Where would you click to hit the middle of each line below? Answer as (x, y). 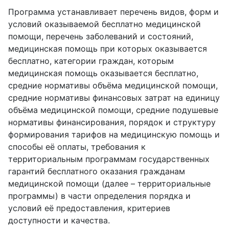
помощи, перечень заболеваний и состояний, (101, 37)
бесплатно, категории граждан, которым (91, 61)
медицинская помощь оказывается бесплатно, (103, 73)
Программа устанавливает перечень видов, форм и (113, 12)
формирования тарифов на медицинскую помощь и (114, 135)
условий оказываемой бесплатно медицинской (105, 24)
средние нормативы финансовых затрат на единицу (114, 98)
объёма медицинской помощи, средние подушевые (113, 110)
